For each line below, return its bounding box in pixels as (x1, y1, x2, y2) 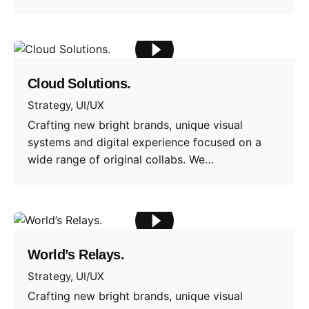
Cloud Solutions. (28, 76, 131, 92)
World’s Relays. (28, 247, 124, 263)
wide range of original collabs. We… (28, 152, 214, 166)
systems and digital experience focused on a (28, 134, 261, 149)
